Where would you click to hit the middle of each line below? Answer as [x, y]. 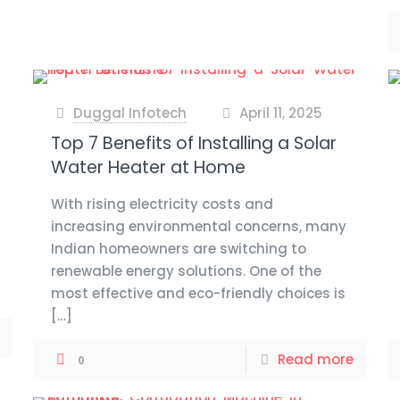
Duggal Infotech [129, 113]
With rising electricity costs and [162, 204]
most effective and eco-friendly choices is [198, 293]
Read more [316, 359]
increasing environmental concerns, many [198, 226]
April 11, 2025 [281, 113]
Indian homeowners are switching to [178, 249]
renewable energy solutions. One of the [186, 271]
